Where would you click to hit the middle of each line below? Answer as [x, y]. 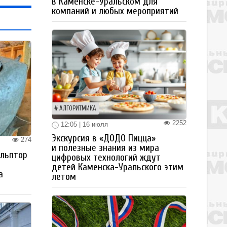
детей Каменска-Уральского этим [118, 167]
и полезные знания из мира [105, 148]
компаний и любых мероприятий [115, 11]
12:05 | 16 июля [83, 124]
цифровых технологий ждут [106, 157]
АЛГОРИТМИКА [78, 108]
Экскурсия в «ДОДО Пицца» [104, 138]
